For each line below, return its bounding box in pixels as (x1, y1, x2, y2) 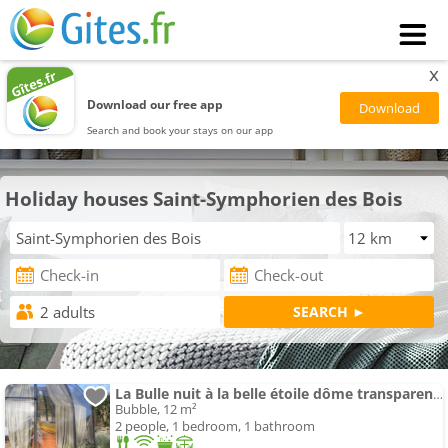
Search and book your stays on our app (87, 122, 274, 137)
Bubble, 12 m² (115, 400, 197, 419)
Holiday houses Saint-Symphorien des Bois (5, 185, 402, 212)
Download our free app (87, 96, 224, 112)
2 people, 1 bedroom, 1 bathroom (115, 417, 315, 436)
